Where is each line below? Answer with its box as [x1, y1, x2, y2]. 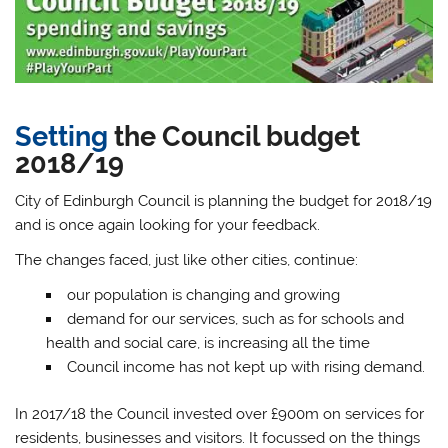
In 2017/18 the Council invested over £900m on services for [15, 405, 425, 424]
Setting [15, 120, 109, 153]
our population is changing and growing [66, 286, 340, 305]
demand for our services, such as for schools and [66, 310, 404, 329]
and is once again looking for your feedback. [15, 215, 321, 234]
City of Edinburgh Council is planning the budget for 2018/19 [15, 191, 433, 210]
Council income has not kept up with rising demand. [66, 358, 425, 377]
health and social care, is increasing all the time [45, 334, 370, 353]
